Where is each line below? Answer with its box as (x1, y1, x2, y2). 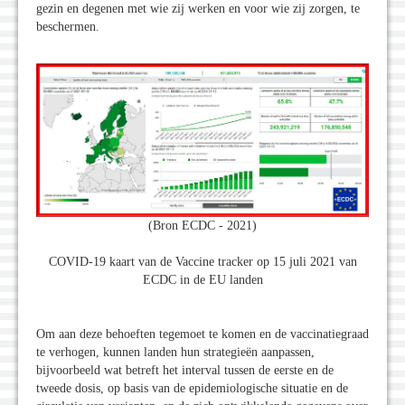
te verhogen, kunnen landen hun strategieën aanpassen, (36, 345, 315, 360)
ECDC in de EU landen (142, 273, 263, 287)
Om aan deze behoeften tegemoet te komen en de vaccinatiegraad (36, 327, 369, 342)
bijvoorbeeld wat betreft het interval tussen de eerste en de (36, 363, 334, 378)
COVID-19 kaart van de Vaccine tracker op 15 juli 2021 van (48, 255, 357, 269)
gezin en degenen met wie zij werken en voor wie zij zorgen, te (36, 2, 360, 16)
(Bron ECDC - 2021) (148, 219, 257, 233)
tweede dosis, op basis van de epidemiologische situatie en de (36, 381, 348, 396)
